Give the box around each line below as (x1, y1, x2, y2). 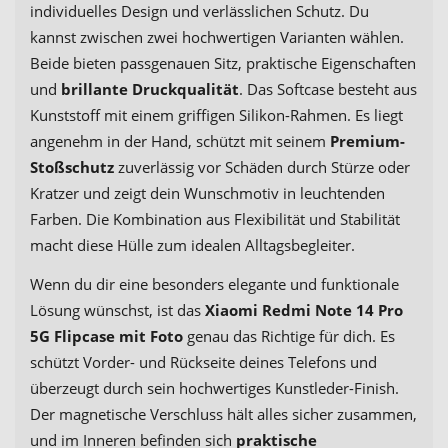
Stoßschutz (30, 156, 118, 177)
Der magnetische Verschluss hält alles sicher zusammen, (30, 403, 417, 424)
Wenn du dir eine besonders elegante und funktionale (30, 273, 399, 294)
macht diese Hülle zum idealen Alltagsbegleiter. (30, 234, 355, 255)
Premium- (330, 130, 405, 151)
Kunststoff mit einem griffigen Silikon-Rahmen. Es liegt (30, 104, 403, 125)
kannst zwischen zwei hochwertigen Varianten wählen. (30, 26, 404, 47)
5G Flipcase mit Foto (30, 325, 183, 346)
